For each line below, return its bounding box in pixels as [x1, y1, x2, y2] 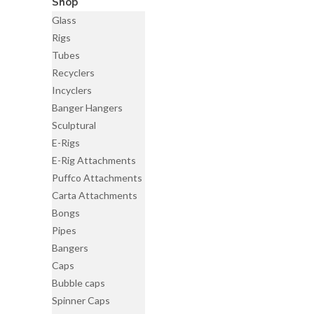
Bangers [52, 242, 89, 254]
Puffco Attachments [52, 172, 143, 184]
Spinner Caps [52, 294, 111, 306]
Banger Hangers [52, 102, 123, 114]
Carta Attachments [52, 189, 138, 201]
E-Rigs [52, 137, 81, 149]
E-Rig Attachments [52, 154, 137, 166]
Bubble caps [52, 277, 106, 289]
